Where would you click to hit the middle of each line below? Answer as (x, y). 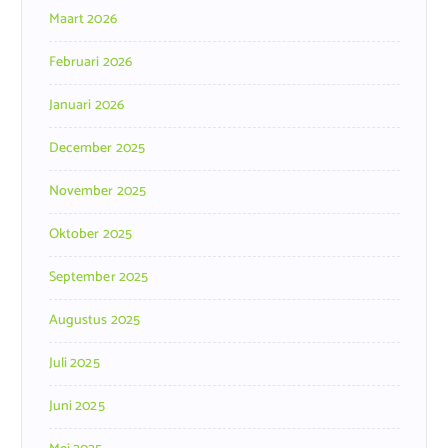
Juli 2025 (74, 364)
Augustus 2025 (94, 321)
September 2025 (98, 278)
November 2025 (97, 192)
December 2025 (97, 149)
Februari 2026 (90, 63)
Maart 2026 (82, 20)
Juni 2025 (76, 407)
